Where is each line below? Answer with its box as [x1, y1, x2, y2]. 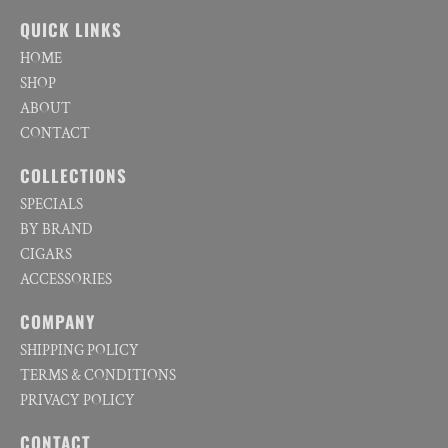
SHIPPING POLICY [20, 340, 139, 360]
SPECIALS [20, 194, 83, 214]
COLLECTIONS [20, 162, 127, 188]
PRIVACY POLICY [20, 390, 135, 410]
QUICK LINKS [20, 16, 122, 42]
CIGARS [20, 244, 72, 264]
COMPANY [20, 308, 95, 334]
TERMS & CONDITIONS [20, 365, 176, 385]
